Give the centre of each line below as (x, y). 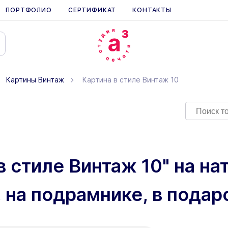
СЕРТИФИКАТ (92, 10)
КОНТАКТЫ (152, 10)
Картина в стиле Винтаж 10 (131, 80)
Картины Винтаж (35, 80)
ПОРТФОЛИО (29, 10)
